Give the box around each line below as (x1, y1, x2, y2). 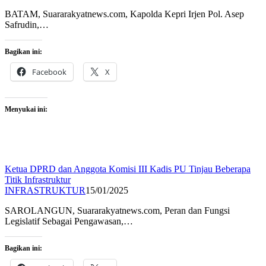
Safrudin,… (5, 20, 49, 30)
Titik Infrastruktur (5, 175, 71, 185)
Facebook (32, 66, 66, 78)
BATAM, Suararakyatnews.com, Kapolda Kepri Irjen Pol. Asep (5, 9, 244, 20)
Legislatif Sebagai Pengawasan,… (5, 216, 133, 227)
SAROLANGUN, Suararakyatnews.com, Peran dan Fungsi (5, 205, 230, 216)
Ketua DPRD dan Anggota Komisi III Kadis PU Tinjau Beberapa (5, 164, 251, 175)
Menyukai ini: (5, 105, 47, 114)
